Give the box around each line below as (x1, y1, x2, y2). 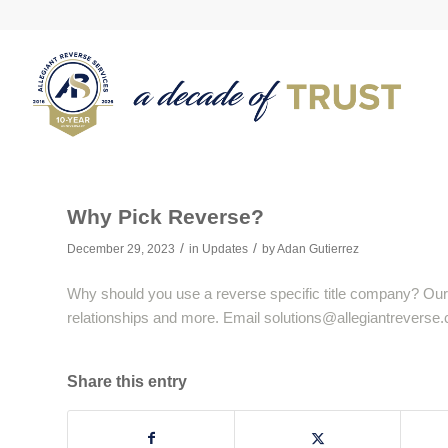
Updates (202, 242, 248, 256)
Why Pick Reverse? (67, 205, 264, 228)
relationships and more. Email (67, 308, 264, 326)
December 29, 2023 (67, 242, 175, 256)
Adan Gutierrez (277, 242, 359, 256)
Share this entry (67, 372, 187, 390)
